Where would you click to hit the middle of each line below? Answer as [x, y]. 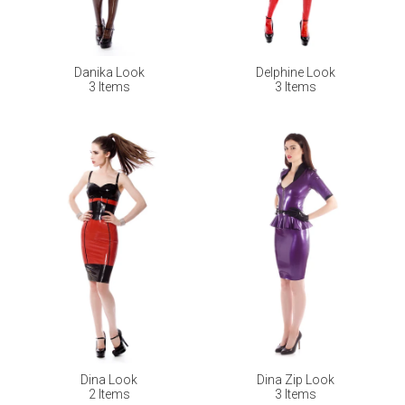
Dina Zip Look [295, 380]
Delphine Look [295, 73]
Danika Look [109, 73]
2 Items [109, 395]
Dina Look [109, 380]
